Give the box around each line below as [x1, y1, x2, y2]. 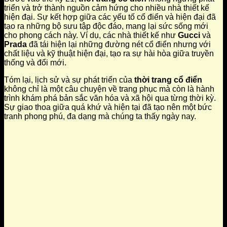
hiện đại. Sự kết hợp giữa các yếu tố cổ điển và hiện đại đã [4, 13, 216, 22]
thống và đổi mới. [4, 58, 66, 67]
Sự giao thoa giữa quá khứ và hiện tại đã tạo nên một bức [4, 103, 212, 112]
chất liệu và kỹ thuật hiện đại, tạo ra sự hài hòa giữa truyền [4, 49, 214, 58]
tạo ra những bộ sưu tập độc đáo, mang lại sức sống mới [4, 22, 208, 31]
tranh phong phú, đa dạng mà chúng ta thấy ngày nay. [4, 112, 196, 121]
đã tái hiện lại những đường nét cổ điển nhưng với [27, 40, 211, 49]
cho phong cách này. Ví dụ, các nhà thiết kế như [4, 31, 178, 40]
